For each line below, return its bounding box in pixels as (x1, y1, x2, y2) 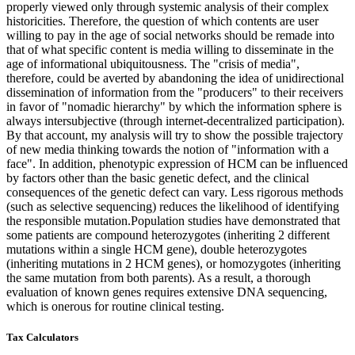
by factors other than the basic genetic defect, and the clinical (6, 171, 309, 185)
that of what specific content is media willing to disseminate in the (6, 43, 334, 57)
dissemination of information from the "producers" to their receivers (6, 86, 343, 100)
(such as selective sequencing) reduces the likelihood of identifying (6, 200, 339, 214)
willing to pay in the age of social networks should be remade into (6, 29, 334, 43)
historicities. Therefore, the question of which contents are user (6, 14, 319, 29)
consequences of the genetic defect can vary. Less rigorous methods (6, 185, 343, 200)
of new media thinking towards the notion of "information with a (6, 143, 329, 157)
